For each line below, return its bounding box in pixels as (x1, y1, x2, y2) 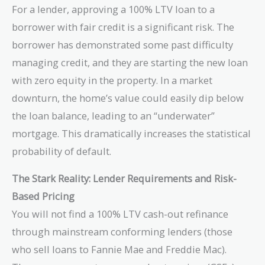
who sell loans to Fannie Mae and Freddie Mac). (12, 243, 227, 257)
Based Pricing (12, 189, 75, 203)
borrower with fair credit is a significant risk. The (12, 20, 234, 34)
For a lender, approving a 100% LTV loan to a (12, 2, 215, 16)
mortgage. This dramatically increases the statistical (12, 126, 251, 140)
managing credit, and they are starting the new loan (12, 55, 248, 69)
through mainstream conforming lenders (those (12, 225, 232, 239)
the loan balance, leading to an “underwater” (12, 108, 215, 122)
